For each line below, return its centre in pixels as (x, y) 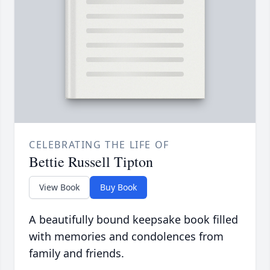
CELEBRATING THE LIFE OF (99, 145)
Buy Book (118, 187)
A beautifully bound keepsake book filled (133, 220)
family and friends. (77, 253)
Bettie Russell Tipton (91, 162)
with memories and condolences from (126, 237)
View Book (59, 187)
